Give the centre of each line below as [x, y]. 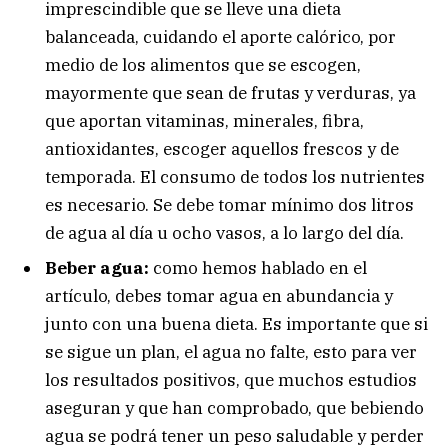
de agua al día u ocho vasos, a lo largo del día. [224, 232]
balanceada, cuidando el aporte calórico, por [220, 36]
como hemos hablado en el [260, 268]
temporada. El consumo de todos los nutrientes [235, 176]
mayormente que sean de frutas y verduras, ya [230, 92]
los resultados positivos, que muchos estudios [231, 380]
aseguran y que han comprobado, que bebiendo [234, 408]
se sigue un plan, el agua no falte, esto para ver [231, 352]
